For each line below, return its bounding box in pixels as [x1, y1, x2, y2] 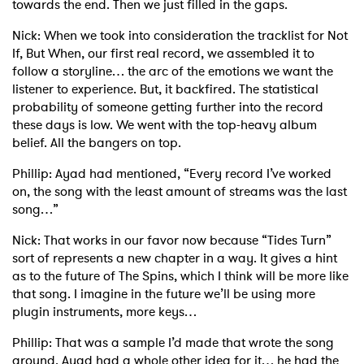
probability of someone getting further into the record [12, 97, 323, 117]
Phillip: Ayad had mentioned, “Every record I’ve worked [12, 164, 331, 184]
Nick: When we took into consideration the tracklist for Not [12, 26, 348, 45]
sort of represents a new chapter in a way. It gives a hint [12, 249, 337, 268]
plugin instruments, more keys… [12, 302, 200, 322]
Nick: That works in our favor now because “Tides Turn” [12, 231, 331, 250]
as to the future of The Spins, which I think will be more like [12, 266, 349, 286]
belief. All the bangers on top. [12, 133, 184, 153]
